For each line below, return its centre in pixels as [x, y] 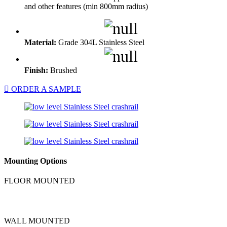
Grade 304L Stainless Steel [100, 42]
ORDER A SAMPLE [45, 89]
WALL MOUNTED [37, 220]
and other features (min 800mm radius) [86, 6]
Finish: [36, 70]
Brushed [63, 70]
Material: [40, 42]
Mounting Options [35, 161]
